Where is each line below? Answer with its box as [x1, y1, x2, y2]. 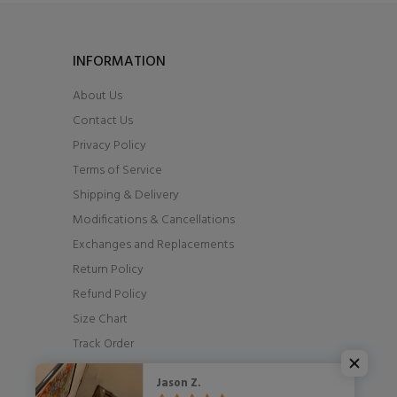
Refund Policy [73, 284, 147, 305]
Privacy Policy [73, 136, 146, 156]
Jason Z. [156, 374, 202, 393]
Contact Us [73, 111, 133, 131]
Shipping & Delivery [73, 185, 179, 206]
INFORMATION [73, 51, 166, 74]
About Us [73, 86, 122, 106]
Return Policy [73, 260, 144, 280]
